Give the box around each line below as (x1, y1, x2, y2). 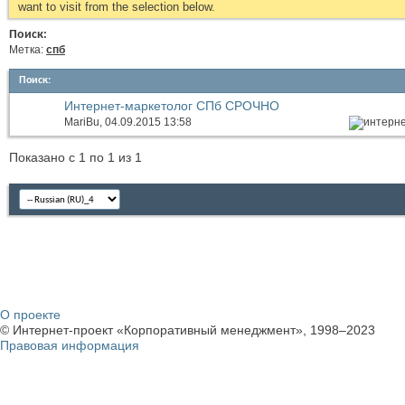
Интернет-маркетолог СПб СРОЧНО (64, 99, 279, 113)
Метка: (9, 43, 46, 56)
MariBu (64, 116, 99, 129)
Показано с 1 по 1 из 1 (9, 150, 142, 165)
